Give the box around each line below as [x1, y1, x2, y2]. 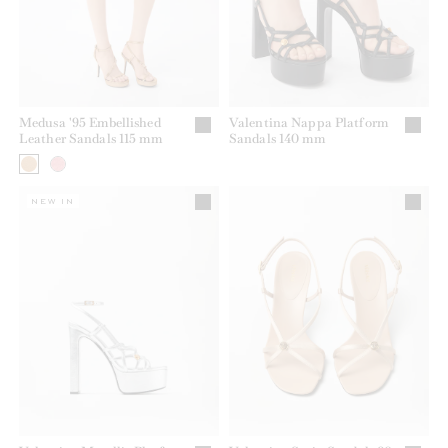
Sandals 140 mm [229, 129, 325, 147]
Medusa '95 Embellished [19, 113, 161, 131]
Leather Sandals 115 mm [19, 129, 162, 147]
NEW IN [31, 195, 75, 206]
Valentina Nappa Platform [229, 113, 388, 131]
